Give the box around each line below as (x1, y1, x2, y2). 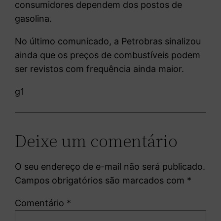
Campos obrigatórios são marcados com (15, 175, 187, 185)
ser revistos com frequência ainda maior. (15, 63, 184, 74)
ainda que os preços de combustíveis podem (15, 49, 201, 60)
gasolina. (15, 13, 52, 24)
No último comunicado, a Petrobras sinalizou (15, 36, 201, 46)
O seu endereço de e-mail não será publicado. (15, 161, 206, 172)
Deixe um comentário (15, 128, 178, 153)
